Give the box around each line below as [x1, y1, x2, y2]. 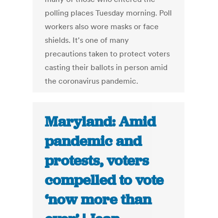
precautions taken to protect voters [45, 49, 170, 59]
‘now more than [45, 190, 152, 209]
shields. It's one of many [45, 35, 129, 45]
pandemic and [45, 132, 142, 151]
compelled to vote [45, 171, 164, 190]
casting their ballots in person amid [45, 62, 168, 73]
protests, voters [45, 151, 149, 170]
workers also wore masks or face [45, 21, 159, 32]
